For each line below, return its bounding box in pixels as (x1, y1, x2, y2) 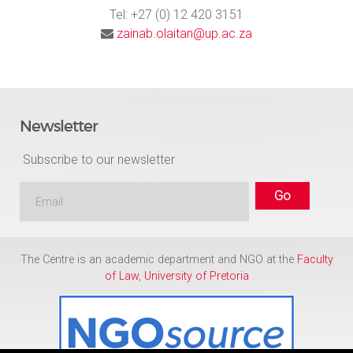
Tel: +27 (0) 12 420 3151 (110, 6, 243, 22)
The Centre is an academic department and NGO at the (20, 252, 297, 266)
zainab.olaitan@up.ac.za (117, 25, 252, 41)
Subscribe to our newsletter (20, 152, 175, 168)
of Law (104, 269, 139, 283)
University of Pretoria (143, 269, 249, 283)
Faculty (296, 252, 333, 266)
